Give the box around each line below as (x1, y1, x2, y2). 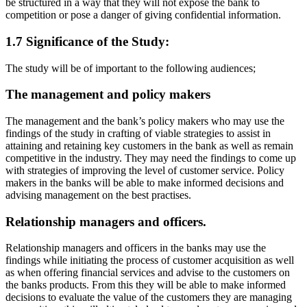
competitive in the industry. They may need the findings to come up (5, 151, 296, 164)
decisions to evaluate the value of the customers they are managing (5, 291, 292, 304)
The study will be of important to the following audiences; (5, 62, 256, 74)
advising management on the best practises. (5, 188, 191, 201)
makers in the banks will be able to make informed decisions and (5, 176, 284, 188)
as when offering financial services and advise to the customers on (5, 267, 290, 279)
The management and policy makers (5, 87, 210, 102)
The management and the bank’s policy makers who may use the (5, 114, 284, 127)
